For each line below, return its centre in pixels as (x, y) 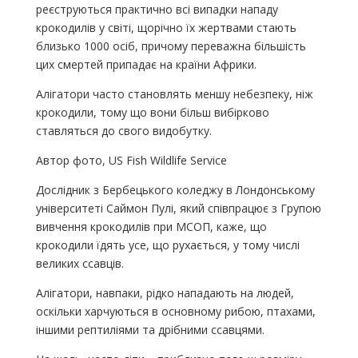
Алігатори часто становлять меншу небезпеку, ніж (174, 93)
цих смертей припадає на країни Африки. (146, 64)
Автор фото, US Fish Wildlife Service (131, 160)
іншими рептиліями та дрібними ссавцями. (150, 329)
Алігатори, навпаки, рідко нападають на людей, (165, 292)
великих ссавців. (80, 263)
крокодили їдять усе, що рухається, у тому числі (167, 245)
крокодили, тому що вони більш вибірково (152, 112)
